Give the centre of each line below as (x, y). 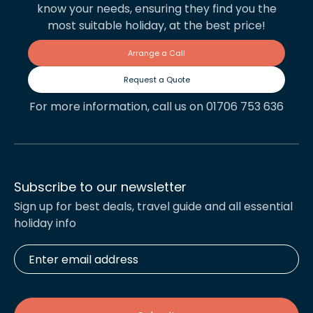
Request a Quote (156, 80)
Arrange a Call (156, 53)
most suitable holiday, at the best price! (156, 26)
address (32, 276)
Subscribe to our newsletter (100, 187)
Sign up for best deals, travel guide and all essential (153, 207)
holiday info (45, 224)
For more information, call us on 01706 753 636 (156, 107)
